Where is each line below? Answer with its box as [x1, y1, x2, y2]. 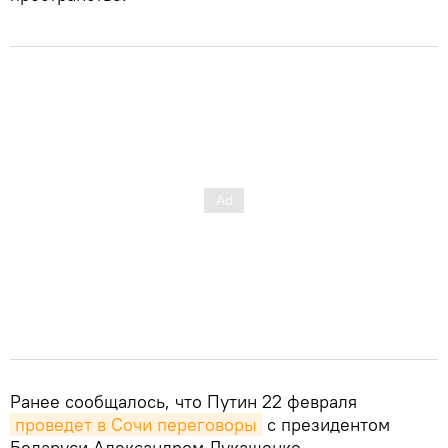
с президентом [262, 413, 390, 437]
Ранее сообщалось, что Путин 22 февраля [10, 390, 357, 414]
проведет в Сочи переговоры [15, 413, 257, 437]
